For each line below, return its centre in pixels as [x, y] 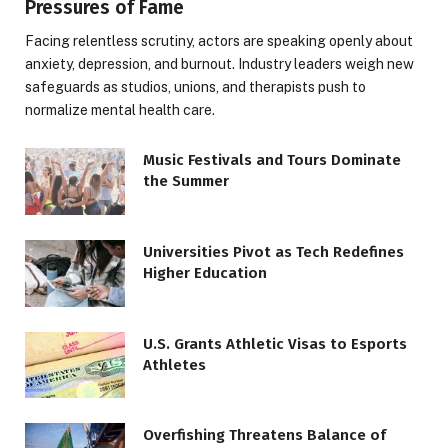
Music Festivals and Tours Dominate [272, 160]
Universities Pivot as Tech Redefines [273, 252]
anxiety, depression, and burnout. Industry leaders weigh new [219, 64]
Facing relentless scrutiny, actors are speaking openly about [219, 41]
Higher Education [205, 273]
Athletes [174, 364]
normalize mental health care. [120, 110]
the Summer [186, 181]
